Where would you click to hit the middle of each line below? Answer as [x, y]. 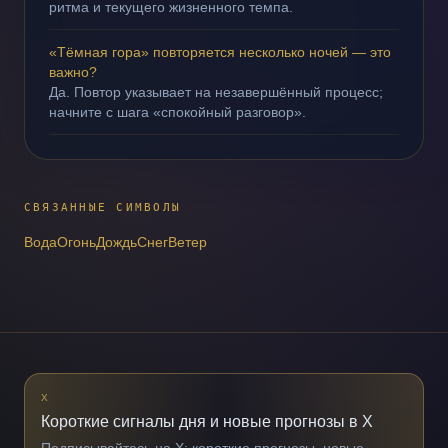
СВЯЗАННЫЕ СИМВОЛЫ [103, 207]
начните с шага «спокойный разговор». [177, 112]
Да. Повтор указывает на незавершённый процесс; [216, 92]
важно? [73, 72]
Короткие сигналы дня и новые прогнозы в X [207, 421]
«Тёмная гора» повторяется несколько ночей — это [220, 52]
